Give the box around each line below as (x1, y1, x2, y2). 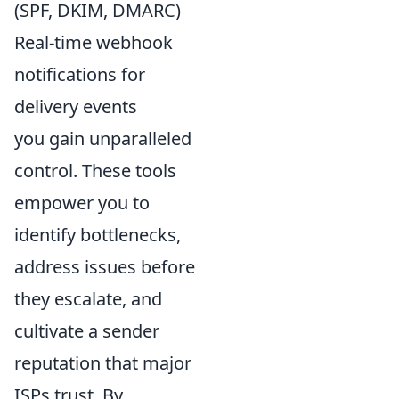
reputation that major (14, 351, 191, 376)
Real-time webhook (14, 30, 173, 55)
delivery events (14, 94, 137, 119)
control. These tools (14, 159, 176, 183)
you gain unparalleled (14, 126, 191, 151)
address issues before (14, 255, 195, 280)
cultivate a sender (14, 319, 159, 344)
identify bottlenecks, (14, 223, 181, 248)
